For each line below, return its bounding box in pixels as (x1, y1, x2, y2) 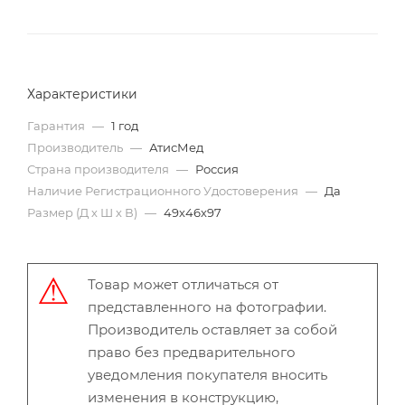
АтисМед (149, 139, 203, 155)
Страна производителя (27, 161, 172, 176)
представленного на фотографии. (88, 297, 326, 316)
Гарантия (27, 118, 88, 133)
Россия (195, 161, 239, 176)
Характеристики (27, 85, 137, 102)
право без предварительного (88, 343, 296, 361)
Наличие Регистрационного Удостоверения (27, 183, 301, 198)
